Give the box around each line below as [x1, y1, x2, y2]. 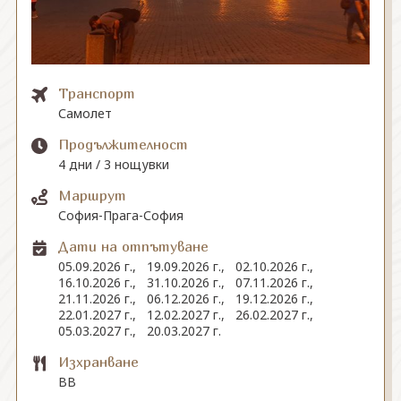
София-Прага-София [57, 207, 183, 224]
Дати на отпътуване [57, 237, 209, 255]
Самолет [57, 105, 112, 122]
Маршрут [57, 186, 126, 204]
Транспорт [57, 84, 135, 102]
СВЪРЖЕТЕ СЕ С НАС [30, 29, 146, 45]
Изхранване [57, 353, 139, 371]
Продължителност [57, 135, 188, 153]
